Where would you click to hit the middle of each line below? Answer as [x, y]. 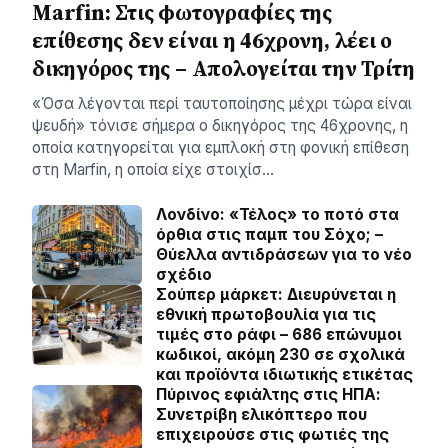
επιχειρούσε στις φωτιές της [272, 434]
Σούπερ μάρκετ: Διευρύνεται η [276, 294]
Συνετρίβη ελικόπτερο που [261, 414]
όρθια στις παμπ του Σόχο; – [269, 234]
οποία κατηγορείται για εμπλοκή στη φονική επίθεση [220, 147]
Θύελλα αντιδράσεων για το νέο [284, 254]
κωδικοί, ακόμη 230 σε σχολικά [280, 354]
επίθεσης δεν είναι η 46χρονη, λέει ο [212, 40]
